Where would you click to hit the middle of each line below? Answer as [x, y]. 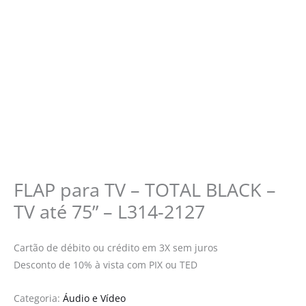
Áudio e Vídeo [94, 298]
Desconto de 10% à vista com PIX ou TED [106, 264]
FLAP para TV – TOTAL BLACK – [145, 189]
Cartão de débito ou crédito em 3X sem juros [116, 247]
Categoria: [38, 298]
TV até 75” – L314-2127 [109, 211]
